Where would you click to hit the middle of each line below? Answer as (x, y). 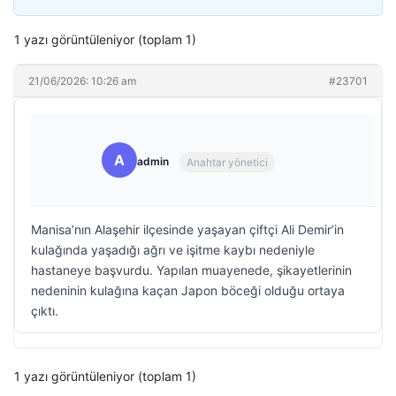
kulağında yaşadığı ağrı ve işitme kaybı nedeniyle (173, 250)
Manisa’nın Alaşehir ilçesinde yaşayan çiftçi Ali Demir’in (187, 229)
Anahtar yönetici (227, 162)
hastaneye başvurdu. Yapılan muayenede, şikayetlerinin (191, 270)
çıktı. (45, 311)
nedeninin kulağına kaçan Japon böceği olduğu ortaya (188, 290)
